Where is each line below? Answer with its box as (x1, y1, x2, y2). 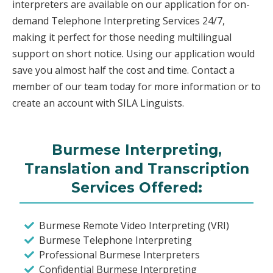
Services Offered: (71, 179, 202, 196)
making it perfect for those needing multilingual (12, 30, 232, 44)
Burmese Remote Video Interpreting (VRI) (39, 218, 229, 232)
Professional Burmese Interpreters (39, 247, 200, 261)
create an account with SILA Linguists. (12, 96, 184, 110)
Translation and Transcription (24, 160, 249, 177)
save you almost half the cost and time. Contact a (12, 63, 235, 77)
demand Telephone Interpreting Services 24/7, (12, 13, 225, 27)
